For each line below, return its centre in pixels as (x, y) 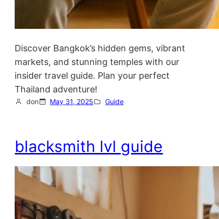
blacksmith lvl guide (89, 146)
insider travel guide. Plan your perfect (92, 76)
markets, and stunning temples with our (97, 62)
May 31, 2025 (72, 102)
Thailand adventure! (56, 89)
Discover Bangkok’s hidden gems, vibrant (100, 48)
